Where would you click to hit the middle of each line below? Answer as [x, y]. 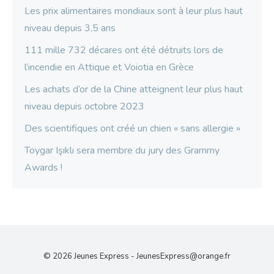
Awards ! [43, 168]
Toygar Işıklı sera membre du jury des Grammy [122, 151]
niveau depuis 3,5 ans [70, 28]
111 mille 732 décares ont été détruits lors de [124, 50]
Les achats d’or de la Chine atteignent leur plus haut [134, 90]
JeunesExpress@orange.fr [183, 257]
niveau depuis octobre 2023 [84, 107]
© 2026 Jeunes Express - [90, 257]
